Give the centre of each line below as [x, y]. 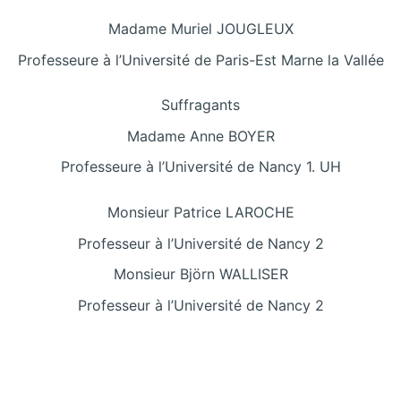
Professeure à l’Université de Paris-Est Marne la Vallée [200, 60]
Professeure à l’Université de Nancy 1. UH [200, 167]
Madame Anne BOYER [200, 136]
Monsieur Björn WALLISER [200, 274]
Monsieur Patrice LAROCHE [200, 213]
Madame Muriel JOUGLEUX [200, 29]
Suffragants [200, 105]
